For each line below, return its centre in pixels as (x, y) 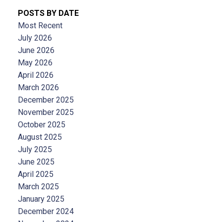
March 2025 (38, 187)
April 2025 (35, 174)
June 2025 (36, 162)
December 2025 (46, 100)
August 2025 (40, 137)
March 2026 (38, 88)
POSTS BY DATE (48, 13)
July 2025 (35, 150)
